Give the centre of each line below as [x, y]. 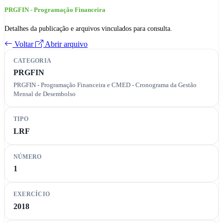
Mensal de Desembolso [44, 94]
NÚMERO [27, 157]
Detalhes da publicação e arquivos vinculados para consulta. [88, 28]
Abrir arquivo [65, 44]
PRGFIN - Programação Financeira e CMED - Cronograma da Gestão [105, 85]
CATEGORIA [32, 60]
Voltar [24, 44]
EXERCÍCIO [32, 194]
